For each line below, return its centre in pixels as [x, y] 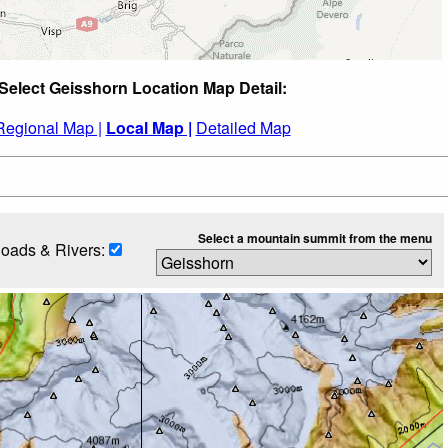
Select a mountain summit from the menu [314, 237]
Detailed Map [243, 127]
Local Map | [148, 127]
